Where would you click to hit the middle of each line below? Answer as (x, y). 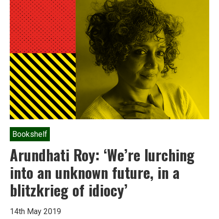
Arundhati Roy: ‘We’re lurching (102, 154)
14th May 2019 (35, 211)
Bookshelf (30, 134)
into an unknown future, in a (95, 172)
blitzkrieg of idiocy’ (69, 190)
